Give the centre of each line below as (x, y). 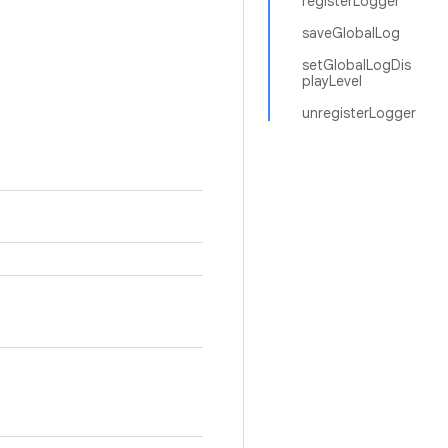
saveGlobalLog (351, 33)
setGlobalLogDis (356, 65)
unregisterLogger (359, 113)
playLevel (332, 81)
